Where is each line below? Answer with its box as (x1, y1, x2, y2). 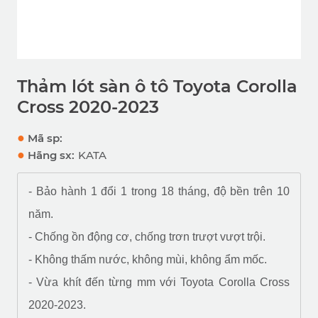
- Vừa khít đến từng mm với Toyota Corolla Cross (28, 276, 290, 289)
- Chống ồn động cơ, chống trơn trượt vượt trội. (28, 231, 265, 243)
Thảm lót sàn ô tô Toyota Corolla (17, 76, 297, 97)
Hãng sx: (25, 148, 75, 163)
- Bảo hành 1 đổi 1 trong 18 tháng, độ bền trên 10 (28, 185, 290, 198)
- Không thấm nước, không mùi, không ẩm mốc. (28, 253, 267, 266)
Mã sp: (25, 131, 62, 146)
